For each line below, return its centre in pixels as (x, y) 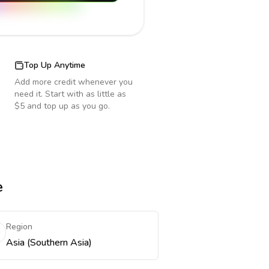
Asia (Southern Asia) (49, 243)
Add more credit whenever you (74, 82)
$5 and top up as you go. (62, 106)
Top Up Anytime (55, 65)
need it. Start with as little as (70, 94)
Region (19, 227)
